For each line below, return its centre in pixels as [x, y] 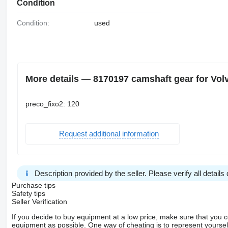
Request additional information [109, 134]
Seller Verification [39, 201]
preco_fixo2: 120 [52, 104]
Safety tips [28, 193]
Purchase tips [33, 185]
